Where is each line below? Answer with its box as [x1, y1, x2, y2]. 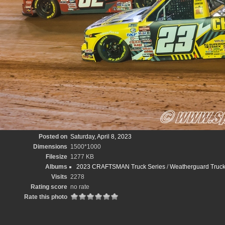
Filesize [46, 153, 67, 160]
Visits [51, 173, 67, 180]
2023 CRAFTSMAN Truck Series [76, 163, 165, 170]
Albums [45, 163, 67, 170]
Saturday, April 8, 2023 [70, 133, 132, 140]
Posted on [39, 133, 67, 140]
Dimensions [33, 143, 67, 150]
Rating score [31, 183, 67, 190]
